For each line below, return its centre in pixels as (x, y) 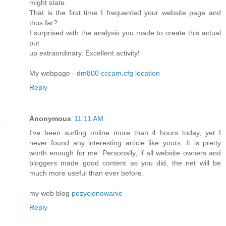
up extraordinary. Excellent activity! (84, 53)
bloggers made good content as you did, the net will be (125, 163)
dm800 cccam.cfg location (118, 73)
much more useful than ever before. (87, 173)
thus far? (43, 22)
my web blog (50, 193)
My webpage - (53, 73)
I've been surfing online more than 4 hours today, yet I (125, 132)
